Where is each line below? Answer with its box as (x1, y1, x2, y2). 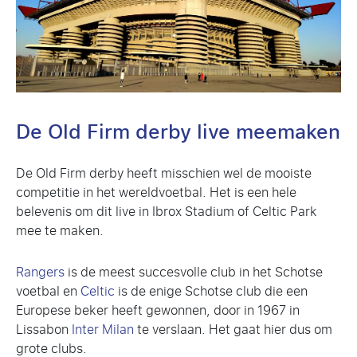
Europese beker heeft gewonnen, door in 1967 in (16, 298, 300, 322)
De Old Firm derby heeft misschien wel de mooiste (16, 161, 312, 185)
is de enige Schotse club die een (115, 279, 308, 303)
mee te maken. (16, 218, 104, 242)
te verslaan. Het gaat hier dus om (134, 317, 332, 341)
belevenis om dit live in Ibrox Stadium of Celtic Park (16, 199, 317, 223)
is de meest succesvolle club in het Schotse (65, 260, 323, 284)
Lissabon (16, 317, 72, 341)
